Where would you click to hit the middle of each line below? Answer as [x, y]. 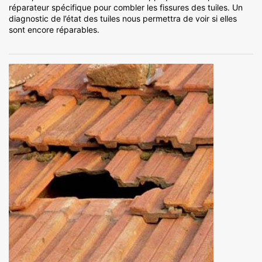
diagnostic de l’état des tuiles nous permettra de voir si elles [123, 19]
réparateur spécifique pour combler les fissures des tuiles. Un [126, 8]
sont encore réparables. [54, 30]
